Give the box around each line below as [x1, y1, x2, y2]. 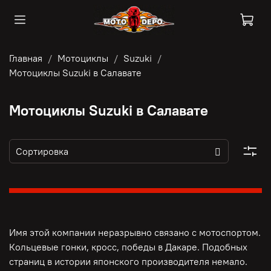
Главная [9, 51, 42, 64]
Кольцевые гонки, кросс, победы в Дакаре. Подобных [9, 241, 247, 253]
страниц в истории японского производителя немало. [9, 255, 247, 268]
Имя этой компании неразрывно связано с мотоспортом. [9, 226, 261, 239]
